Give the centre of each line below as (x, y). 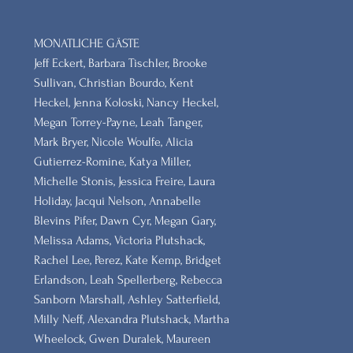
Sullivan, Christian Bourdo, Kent (114, 83)
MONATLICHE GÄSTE (87, 43)
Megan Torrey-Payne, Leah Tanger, (118, 122)
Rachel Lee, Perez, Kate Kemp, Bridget (128, 260)
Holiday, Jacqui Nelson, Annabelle (117, 201)
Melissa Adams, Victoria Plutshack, (119, 240)
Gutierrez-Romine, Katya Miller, (112, 162)
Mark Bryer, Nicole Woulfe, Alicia (113, 142)
